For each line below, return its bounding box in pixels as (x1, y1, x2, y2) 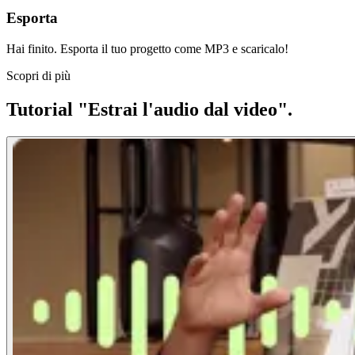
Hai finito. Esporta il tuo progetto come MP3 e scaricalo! (6, 42, 288, 56)
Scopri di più (6, 69, 71, 83)
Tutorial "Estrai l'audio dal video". (6, 99, 292, 120)
